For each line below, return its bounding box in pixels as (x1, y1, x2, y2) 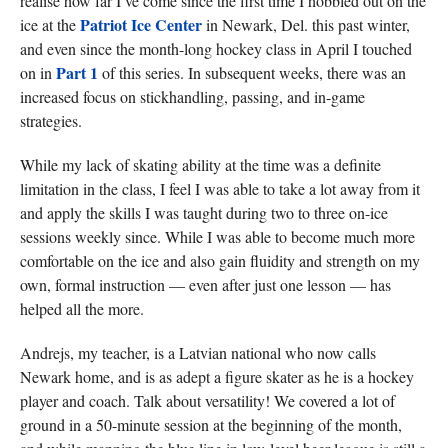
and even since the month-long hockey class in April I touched (19, 38, 412, 59)
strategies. (19, 110, 82, 131)
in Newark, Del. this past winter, (201, 14, 410, 35)
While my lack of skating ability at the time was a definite (19, 154, 381, 175)
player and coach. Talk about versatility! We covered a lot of (19, 390, 395, 411)
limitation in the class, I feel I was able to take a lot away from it (19, 178, 420, 199)
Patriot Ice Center (79, 13, 202, 36)
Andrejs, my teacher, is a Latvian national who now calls (19, 342, 376, 363)
